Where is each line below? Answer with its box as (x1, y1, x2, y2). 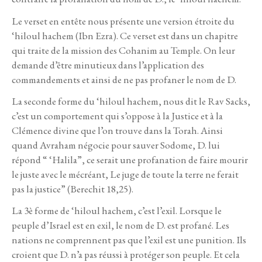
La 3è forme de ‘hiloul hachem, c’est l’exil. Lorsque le (12, 204, 222, 217)
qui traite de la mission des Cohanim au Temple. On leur (12, 43, 235, 57)
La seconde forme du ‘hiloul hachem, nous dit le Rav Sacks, (12, 94, 250, 108)
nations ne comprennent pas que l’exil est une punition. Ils (12, 233, 246, 246)
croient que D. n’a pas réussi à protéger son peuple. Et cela (12, 247, 240, 261)
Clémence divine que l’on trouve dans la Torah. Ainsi (12, 123, 223, 137)
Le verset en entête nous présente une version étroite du (12, 14, 235, 27)
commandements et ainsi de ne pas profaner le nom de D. (12, 73, 236, 86)
